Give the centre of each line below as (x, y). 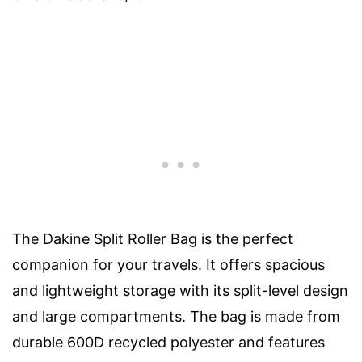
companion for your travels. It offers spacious (168, 264)
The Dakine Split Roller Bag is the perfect (153, 238)
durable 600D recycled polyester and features (168, 342)
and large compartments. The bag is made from (176, 316)
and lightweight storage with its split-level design (180, 290)
